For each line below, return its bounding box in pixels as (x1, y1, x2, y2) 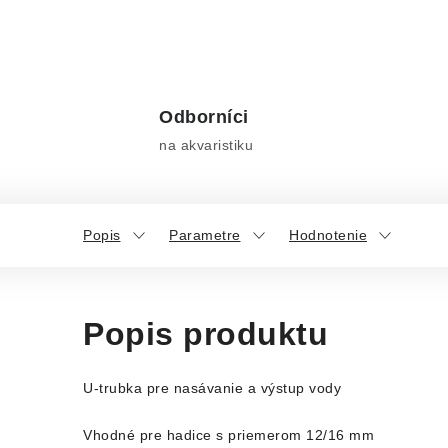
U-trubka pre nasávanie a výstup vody (83, 380, 341, 396)
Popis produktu (83, 316, 328, 352)
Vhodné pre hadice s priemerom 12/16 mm (83, 427, 374, 443)
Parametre (169, 227, 241, 243)
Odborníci (159, 107, 249, 127)
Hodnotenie (289, 227, 367, 243)
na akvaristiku (159, 137, 253, 153)
